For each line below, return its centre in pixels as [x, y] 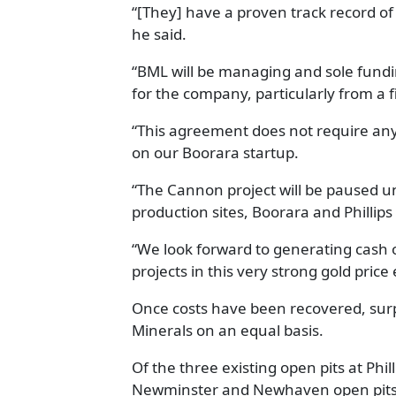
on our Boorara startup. [215, 152]
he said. [159, 34]
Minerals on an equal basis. [228, 330]
